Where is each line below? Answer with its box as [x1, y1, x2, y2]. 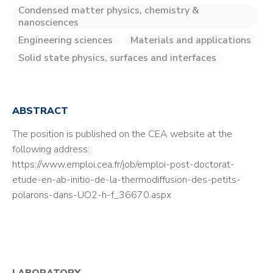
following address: [12, 143, 90, 156]
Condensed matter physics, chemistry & [18, 4, 199, 17]
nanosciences [18, 16, 79, 29]
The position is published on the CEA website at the [12, 127, 232, 141]
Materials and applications [130, 34, 251, 47]
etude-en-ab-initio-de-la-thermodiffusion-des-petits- [12, 173, 241, 186]
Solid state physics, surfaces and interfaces [18, 51, 216, 65]
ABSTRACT [12, 104, 68, 118]
